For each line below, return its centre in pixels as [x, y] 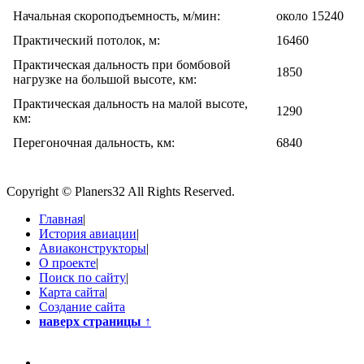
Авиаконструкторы [93, 249]
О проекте [67, 263]
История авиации [88, 234]
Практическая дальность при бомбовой [122, 65]
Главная [61, 219]
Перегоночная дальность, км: [94, 143]
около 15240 [310, 16]
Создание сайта [82, 307]
